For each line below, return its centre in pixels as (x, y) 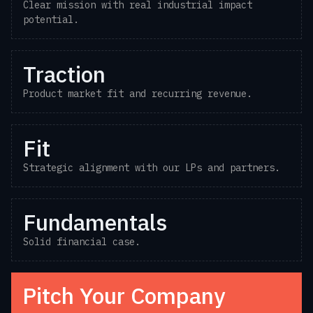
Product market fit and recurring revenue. (138, 94)
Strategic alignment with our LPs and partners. (152, 168)
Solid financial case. (82, 242)
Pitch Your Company (124, 296)
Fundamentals (95, 222)
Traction (64, 74)
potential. (51, 20)
